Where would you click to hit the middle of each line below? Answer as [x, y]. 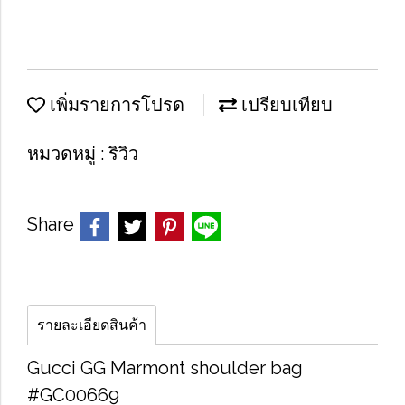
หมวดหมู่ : [68, 154]
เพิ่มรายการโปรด [115, 105]
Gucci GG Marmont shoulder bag [165, 368]
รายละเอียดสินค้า [92, 325]
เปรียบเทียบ [285, 105]
